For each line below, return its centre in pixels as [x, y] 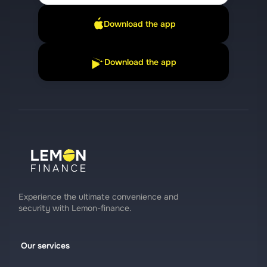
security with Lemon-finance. [75, 208]
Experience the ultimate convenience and [98, 197]
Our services [45, 246]
